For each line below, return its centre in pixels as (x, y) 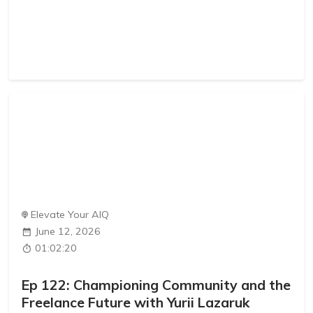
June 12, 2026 (68, 232)
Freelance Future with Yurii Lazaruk (136, 303)
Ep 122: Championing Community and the (156, 285)
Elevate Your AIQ (70, 214)
